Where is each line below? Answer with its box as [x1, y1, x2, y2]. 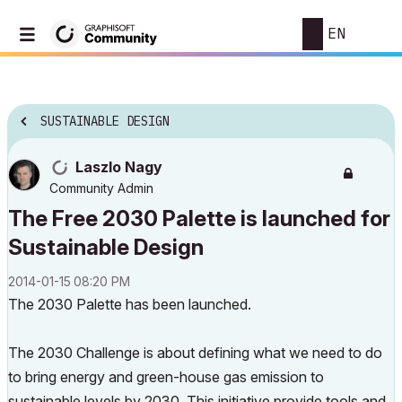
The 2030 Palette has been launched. [8, 295, 251, 313]
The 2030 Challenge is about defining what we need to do [8, 344, 382, 362]
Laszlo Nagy [75, 158, 162, 176]
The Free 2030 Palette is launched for [8, 205, 390, 232]
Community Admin [49, 180, 153, 196]
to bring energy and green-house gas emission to [8, 368, 324, 386]
